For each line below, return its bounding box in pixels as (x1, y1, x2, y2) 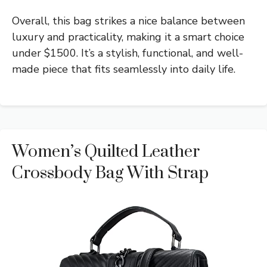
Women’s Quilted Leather (12, 141, 200, 163)
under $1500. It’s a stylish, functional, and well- (12, 46, 243, 61)
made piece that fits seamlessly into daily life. (12, 62, 235, 77)
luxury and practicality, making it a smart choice (12, 30, 244, 45)
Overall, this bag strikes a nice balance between (12, 14, 245, 29)
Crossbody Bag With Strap (12, 163, 209, 184)
